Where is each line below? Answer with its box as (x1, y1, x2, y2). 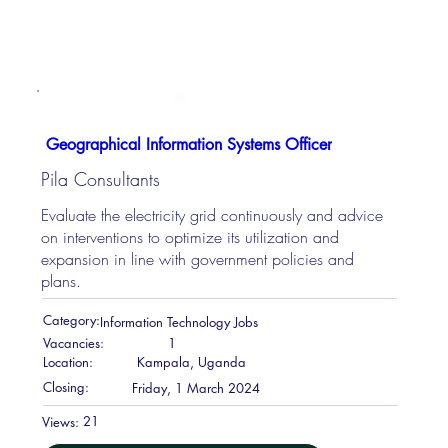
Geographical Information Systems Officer (45, 133, 332, 155)
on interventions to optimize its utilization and (41, 226, 340, 249)
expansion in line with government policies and (41, 248, 355, 271)
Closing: (42, 377, 89, 396)
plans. (41, 270, 82, 293)
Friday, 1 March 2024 (131, 378, 260, 397)
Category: (42, 311, 100, 330)
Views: (42, 412, 80, 431)
